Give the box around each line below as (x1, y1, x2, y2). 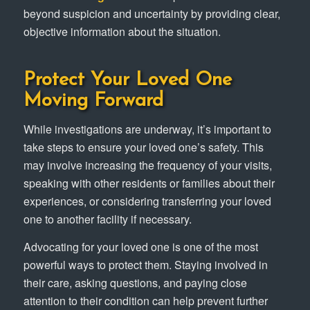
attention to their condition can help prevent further (23, 292, 268, 309)
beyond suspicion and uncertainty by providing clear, (23, 5, 280, 21)
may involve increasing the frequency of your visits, (23, 157, 272, 174)
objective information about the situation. (23, 23, 221, 39)
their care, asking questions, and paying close (23, 274, 247, 291)
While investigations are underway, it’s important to (23, 121, 271, 138)
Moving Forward (23, 91, 163, 111)
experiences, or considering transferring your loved (23, 193, 271, 210)
